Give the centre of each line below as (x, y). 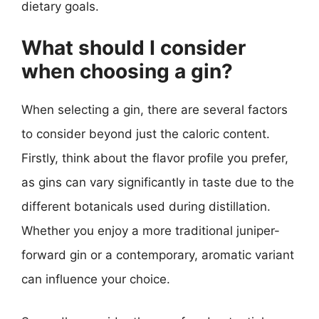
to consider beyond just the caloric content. (146, 134)
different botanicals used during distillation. (146, 206)
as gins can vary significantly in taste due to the (158, 182)
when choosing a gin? (127, 71)
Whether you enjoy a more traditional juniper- (151, 231)
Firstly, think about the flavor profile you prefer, (155, 158)
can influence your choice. (96, 279)
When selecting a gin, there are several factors (155, 110)
